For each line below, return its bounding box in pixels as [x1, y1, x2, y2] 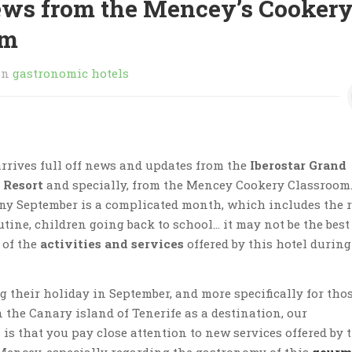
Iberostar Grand [250, 157, 346, 173]
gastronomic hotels [13, 65, 129, 81]
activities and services [40, 236, 184, 251]
